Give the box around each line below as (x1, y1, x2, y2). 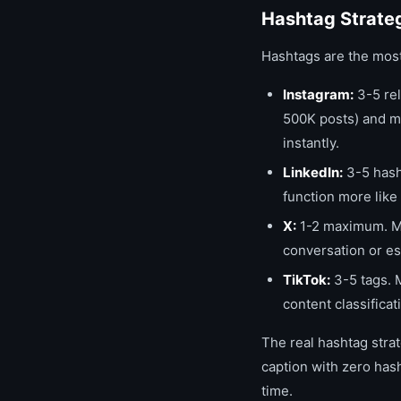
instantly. (283, 134, 339, 151)
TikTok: (283, 271, 330, 288)
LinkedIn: (283, 164, 343, 181)
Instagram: (283, 86, 354, 103)
